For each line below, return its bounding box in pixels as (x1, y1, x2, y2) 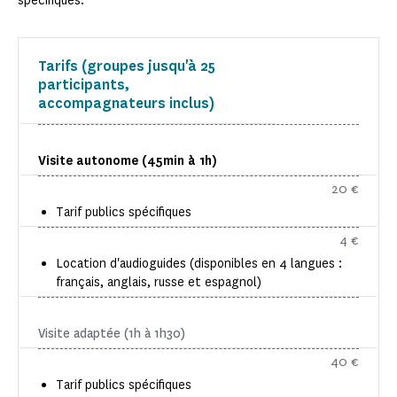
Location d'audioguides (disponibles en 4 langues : (56, 255, 342, 273)
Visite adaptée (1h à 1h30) (38, 325, 185, 343)
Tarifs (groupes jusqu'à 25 (38, 57, 215, 76)
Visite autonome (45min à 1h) (38, 152, 217, 170)
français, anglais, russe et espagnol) (56, 274, 261, 292)
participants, (38, 75, 129, 95)
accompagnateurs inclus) (38, 94, 214, 113)
